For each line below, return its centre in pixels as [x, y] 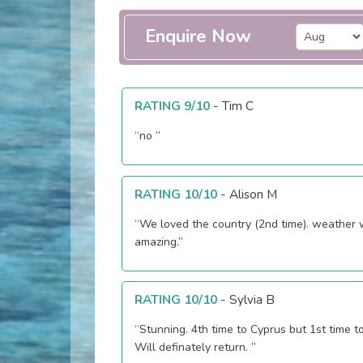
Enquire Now [198, 37]
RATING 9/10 [172, 106]
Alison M [253, 194]
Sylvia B [252, 300]
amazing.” [158, 241]
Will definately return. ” [195, 348]
